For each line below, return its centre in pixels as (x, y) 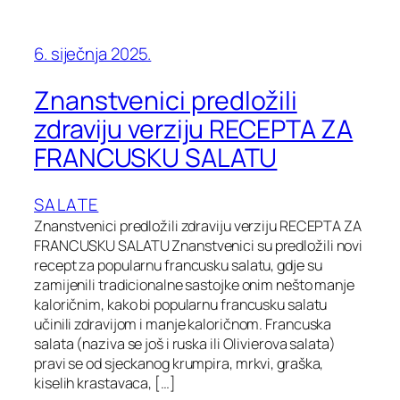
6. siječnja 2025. (93, 54)
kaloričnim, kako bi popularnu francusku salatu (181, 304)
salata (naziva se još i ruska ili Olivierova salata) (185, 343)
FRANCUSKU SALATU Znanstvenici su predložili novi (199, 245)
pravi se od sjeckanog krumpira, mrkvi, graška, (179, 363)
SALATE (67, 204)
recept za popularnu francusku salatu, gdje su (178, 265)
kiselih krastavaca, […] (105, 383)
